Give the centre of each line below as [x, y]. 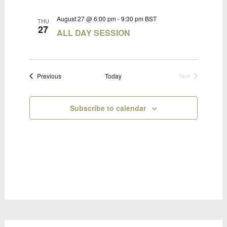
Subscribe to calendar [108, 108]
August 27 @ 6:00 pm [87, 18]
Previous [49, 76]
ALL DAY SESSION [94, 33]
